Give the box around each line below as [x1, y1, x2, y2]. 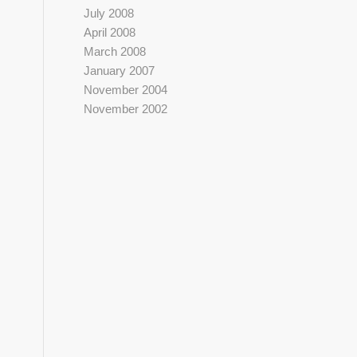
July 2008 [84, 6, 135, 20]
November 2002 [84, 102, 168, 116]
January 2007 [84, 64, 155, 77]
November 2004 [84, 83, 168, 96]
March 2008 [84, 45, 147, 58]
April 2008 [84, 25, 136, 39]
